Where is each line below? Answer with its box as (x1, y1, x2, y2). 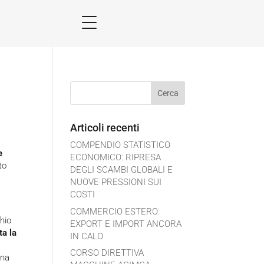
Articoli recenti (70, 121, 140, 134)
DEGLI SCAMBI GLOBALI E (70, 164, 173, 175)
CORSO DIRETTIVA (70, 247, 144, 258)
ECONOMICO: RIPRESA (70, 152, 161, 163)
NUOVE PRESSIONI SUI (70, 177, 162, 187)
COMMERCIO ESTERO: (70, 206, 160, 217)
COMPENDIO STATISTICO (70, 140, 171, 150)
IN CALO (70, 230, 104, 242)
